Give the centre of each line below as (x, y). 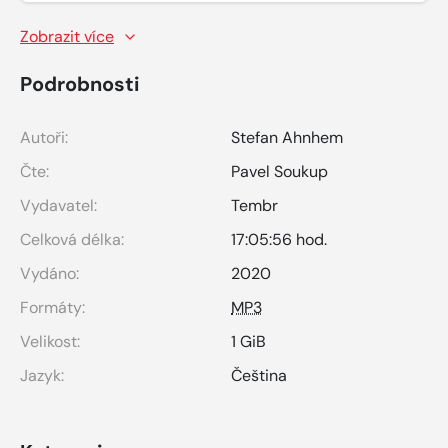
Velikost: (50, 341)
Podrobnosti (79, 83)
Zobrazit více (67, 36)
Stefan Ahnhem (287, 137)
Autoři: (44, 137)
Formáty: (52, 307)
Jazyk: (42, 375)
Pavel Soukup (279, 171)
